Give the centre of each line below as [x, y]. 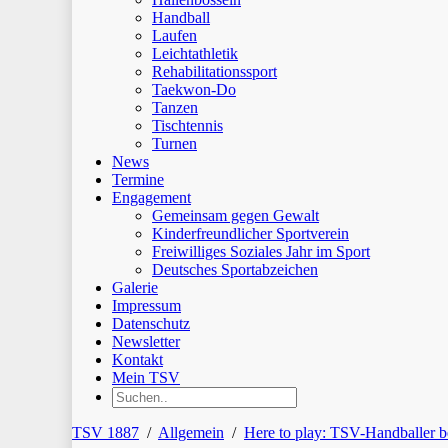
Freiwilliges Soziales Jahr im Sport [261, 251]
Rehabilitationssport [214, 71]
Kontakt [137, 359]
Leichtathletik [195, 53]
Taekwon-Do [194, 89]
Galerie [135, 287]
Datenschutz [151, 323]
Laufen [174, 35]
